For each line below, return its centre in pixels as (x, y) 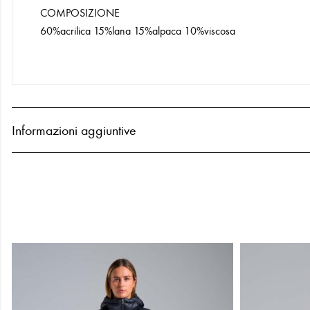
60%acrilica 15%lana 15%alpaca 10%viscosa (138, 31)
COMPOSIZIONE (80, 13)
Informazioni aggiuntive (74, 130)
